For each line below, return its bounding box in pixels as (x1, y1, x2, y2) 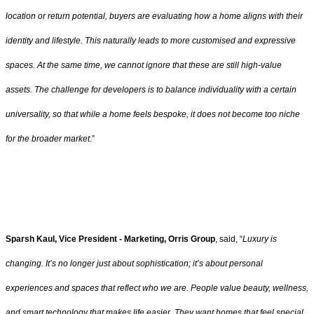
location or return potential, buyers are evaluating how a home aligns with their (6, 11, 303, 21)
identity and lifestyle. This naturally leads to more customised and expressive (6, 35, 296, 46)
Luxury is (243, 234, 277, 245)
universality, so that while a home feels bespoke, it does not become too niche (6, 109, 300, 119)
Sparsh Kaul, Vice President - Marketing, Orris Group (6, 234, 215, 245)
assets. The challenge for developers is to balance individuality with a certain (6, 84, 296, 95)
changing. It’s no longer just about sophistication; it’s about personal (6, 259, 263, 269)
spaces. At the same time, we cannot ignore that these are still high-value (6, 60, 282, 70)
